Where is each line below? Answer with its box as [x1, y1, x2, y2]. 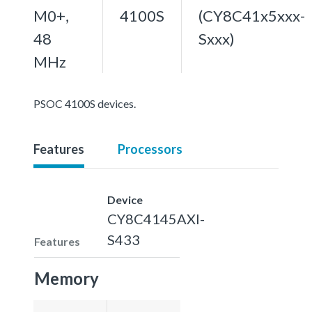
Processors [118, 141, 182, 157]
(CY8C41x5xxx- [198, 6, 305, 25]
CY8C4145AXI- [107, 210, 205, 227]
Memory [34, 267, 99, 288]
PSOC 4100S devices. [33, 96, 136, 110]
